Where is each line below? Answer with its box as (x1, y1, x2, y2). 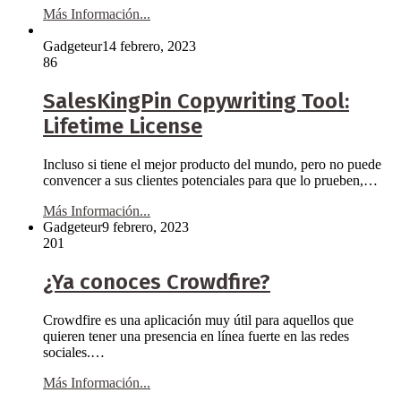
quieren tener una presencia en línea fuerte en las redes (43, 328, 349, 344)
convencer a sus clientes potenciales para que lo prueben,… (43, 173, 378, 189)
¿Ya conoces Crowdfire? (43, 269, 270, 295)
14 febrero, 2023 (102, 38, 196, 55)
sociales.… (43, 345, 105, 360)
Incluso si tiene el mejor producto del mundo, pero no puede (43, 157, 381, 173)
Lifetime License (43, 114, 202, 140)
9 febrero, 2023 (102, 219, 189, 235)
